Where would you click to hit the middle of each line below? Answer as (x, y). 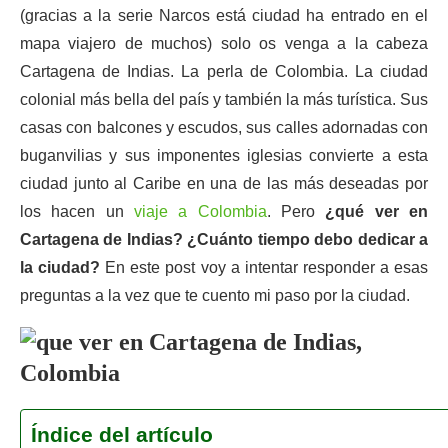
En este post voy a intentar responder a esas (264, 267)
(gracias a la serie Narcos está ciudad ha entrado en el (224, 15)
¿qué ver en (377, 211)
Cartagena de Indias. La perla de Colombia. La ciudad (224, 71)
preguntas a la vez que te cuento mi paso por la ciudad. (215, 295)
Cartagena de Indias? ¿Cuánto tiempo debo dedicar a (224, 239)
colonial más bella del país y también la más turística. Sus (224, 99)
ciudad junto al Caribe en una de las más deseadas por (224, 183)
